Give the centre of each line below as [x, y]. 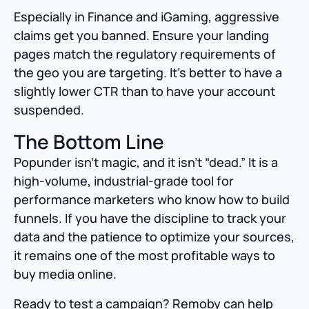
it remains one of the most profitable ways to [144, 256]
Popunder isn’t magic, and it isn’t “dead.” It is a [146, 162]
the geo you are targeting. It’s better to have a [148, 73]
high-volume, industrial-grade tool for [124, 181]
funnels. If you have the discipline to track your [150, 218]
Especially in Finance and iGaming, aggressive [147, 17]
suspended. [49, 110]
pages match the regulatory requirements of [145, 54]
